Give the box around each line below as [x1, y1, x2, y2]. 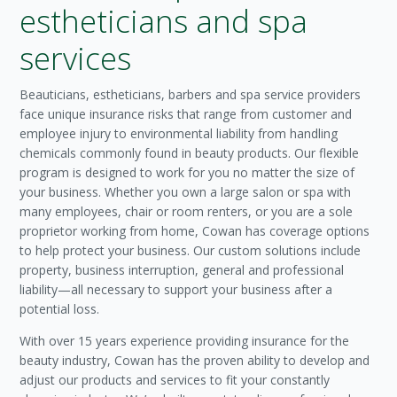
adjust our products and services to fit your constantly [19, 371, 331, 388]
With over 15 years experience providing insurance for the [19, 332, 350, 349]
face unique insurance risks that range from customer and [19, 105, 353, 122]
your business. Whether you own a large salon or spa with [19, 183, 352, 200]
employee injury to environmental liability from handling [19, 125, 339, 142]
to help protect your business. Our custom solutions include [19, 242, 362, 259]
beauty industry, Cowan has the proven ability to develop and [19, 352, 370, 369]
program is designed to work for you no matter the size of [19, 164, 355, 181]
